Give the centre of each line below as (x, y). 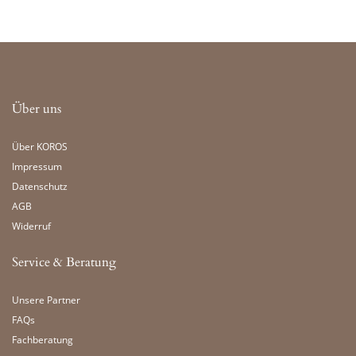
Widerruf (31, 226)
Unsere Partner (46, 300)
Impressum (37, 166)
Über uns (37, 109)
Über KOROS (40, 147)
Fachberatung (43, 340)
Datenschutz (40, 186)
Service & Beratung (64, 262)
